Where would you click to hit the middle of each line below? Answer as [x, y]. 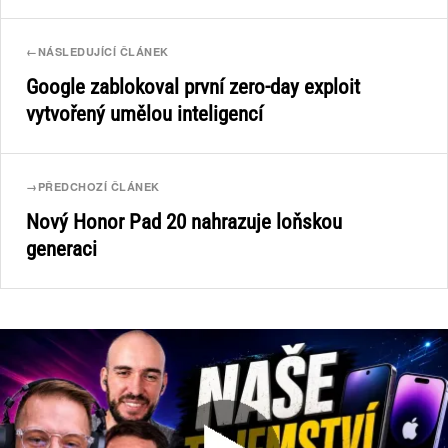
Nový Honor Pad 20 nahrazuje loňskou [184, 222]
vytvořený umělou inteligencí [144, 114]
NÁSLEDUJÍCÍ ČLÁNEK [103, 51]
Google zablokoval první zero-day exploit [193, 87]
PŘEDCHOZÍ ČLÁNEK [98, 186]
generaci [61, 249]
